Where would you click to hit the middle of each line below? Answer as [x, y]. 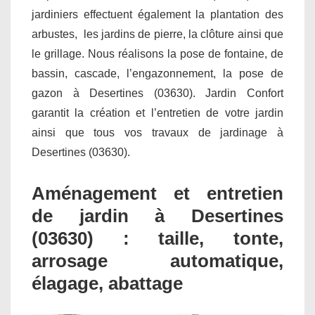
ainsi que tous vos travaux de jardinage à [157, 133]
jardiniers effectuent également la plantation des [157, 15]
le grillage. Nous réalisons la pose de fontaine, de [157, 54]
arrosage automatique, [157, 261]
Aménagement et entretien [157, 194]
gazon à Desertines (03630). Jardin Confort [157, 94]
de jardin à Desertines [157, 216]
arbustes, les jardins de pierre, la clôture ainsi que [157, 34]
